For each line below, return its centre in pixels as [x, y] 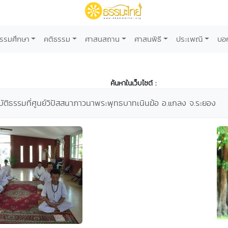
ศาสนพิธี [148, 39]
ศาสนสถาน [103, 39]
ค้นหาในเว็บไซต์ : [133, 83]
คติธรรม [57, 39]
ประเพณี [189, 39]
